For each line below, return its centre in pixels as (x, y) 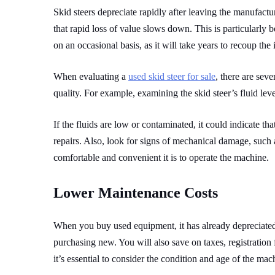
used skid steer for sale (172, 77)
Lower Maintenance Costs (136, 193)
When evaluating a (91, 77)
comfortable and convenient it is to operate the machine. (161, 158)
